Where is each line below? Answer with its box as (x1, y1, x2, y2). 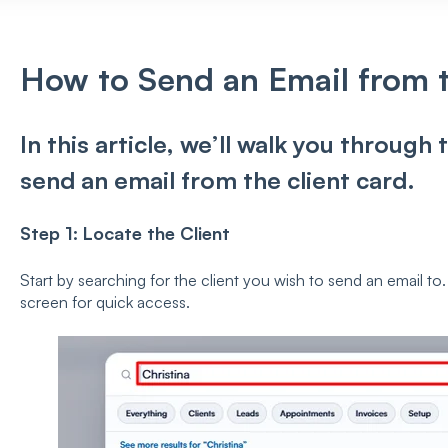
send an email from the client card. (19, 164, 415, 195)
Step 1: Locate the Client (19, 222, 230, 245)
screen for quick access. (19, 292, 190, 313)
